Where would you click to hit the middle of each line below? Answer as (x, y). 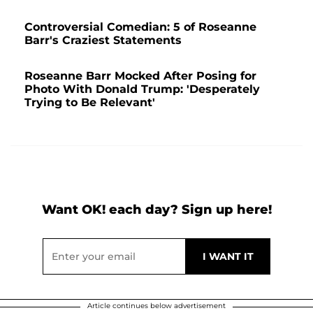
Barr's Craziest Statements (103, 41)
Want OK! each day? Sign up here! (156, 210)
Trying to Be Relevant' (90, 103)
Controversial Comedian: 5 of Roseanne (140, 27)
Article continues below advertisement (156, 306)
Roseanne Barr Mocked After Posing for (140, 76)
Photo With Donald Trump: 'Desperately (142, 89)
